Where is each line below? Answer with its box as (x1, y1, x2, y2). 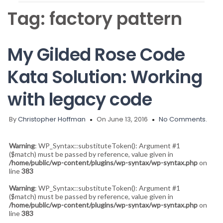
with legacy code (7, 87, 152, 111)
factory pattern (49, 6, 182, 31)
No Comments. (159, 114, 207, 124)
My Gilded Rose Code (7, 42, 185, 67)
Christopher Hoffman (18, 114, 86, 124)
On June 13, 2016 (97, 114, 148, 124)
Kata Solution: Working (7, 64, 202, 89)
